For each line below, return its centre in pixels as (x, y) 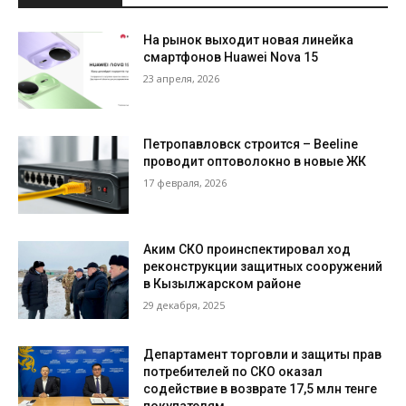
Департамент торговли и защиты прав (263, 354)
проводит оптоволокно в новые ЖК (255, 162)
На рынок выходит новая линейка (249, 39)
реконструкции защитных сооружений (263, 267)
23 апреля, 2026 (182, 78)
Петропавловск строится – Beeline (251, 145)
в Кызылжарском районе (222, 284)
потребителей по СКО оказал (233, 371)
